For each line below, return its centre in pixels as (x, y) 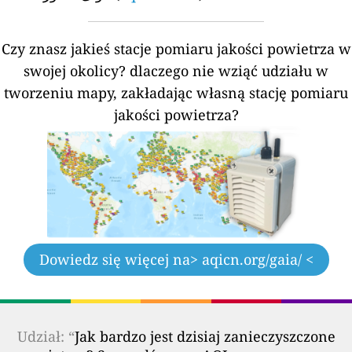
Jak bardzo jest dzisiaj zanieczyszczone (205, 336)
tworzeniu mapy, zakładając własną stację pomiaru (176, 93)
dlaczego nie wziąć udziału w (229, 71)
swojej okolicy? (75, 71)
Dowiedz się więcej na (114, 259)
